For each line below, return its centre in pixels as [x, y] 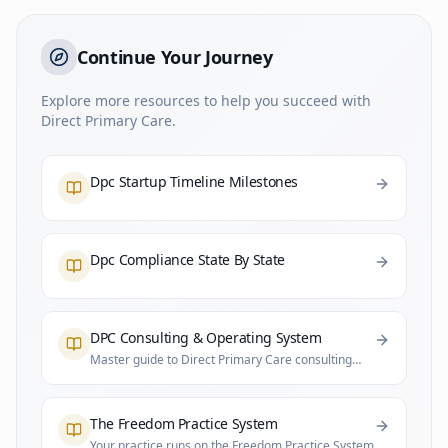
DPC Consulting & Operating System [206, 337]
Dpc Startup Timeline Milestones [194, 181]
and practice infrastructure [164, 375]
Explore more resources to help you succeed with [206, 100]
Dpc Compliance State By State [187, 259]
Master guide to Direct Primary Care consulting [221, 359]
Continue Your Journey [175, 57]
